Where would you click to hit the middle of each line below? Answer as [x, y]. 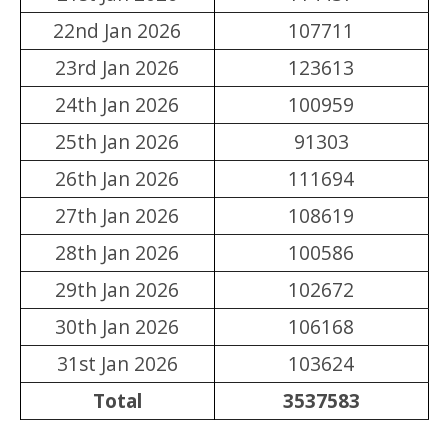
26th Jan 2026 [117, 178]
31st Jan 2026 [117, 363]
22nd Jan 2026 [117, 30]
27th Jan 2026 [117, 215]
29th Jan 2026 [117, 289]
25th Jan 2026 [117, 141]
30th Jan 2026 [117, 326]
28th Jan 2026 [117, 252]
